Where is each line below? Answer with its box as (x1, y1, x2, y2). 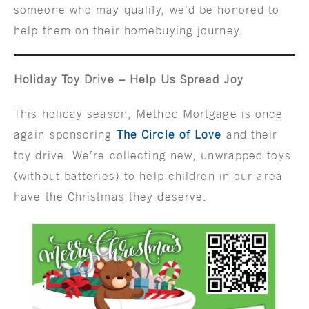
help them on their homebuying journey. (14, 23, 243, 37)
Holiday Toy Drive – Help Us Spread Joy (14, 72, 243, 86)
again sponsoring (14, 127, 117, 141)
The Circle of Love (116, 127, 222, 141)
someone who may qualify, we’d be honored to (14, 2, 280, 17)
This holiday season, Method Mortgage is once (14, 106, 283, 121)
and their (221, 127, 278, 141)
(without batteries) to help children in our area (14, 168, 283, 183)
